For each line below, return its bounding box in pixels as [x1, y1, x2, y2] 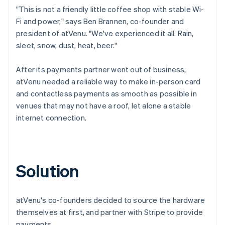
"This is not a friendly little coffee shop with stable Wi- [16, 4, 204, 14]
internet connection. [16, 112, 86, 123]
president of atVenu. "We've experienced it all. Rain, [16, 28, 194, 38]
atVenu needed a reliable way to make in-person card [16, 76, 201, 86]
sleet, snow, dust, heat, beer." [16, 40, 118, 50]
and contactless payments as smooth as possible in [16, 88, 197, 98]
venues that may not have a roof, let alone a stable [16, 100, 191, 110]
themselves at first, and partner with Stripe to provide [16, 206, 203, 217]
